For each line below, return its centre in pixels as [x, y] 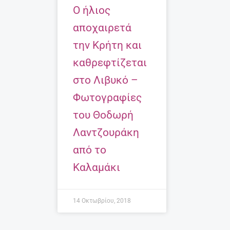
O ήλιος [92, 10]
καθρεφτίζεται [110, 62]
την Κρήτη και [107, 45]
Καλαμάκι [97, 167]
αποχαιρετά [102, 27]
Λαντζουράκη [106, 132]
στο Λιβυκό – [106, 80]
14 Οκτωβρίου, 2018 [102, 200]
